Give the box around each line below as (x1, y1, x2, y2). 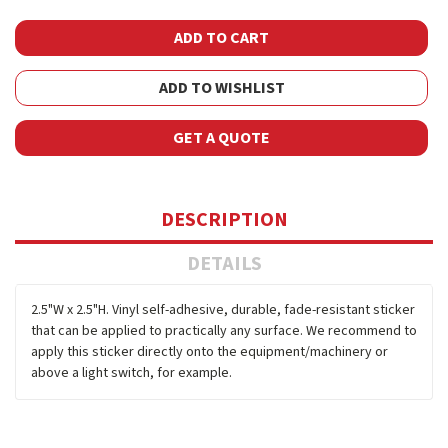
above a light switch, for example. (31, 362, 232, 383)
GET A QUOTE (173, 126, 270, 149)
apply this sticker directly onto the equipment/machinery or (31, 341, 388, 362)
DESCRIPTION (160, 205, 288, 234)
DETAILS (186, 249, 262, 278)
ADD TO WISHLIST (158, 76, 285, 99)
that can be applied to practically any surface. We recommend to (31, 320, 417, 341)
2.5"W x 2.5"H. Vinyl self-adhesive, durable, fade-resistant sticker (31, 299, 415, 320)
